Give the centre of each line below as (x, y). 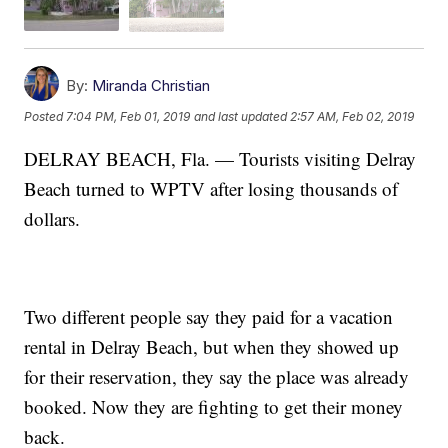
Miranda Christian (151, 85)
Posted (45, 117)
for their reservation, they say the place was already (217, 376)
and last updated (241, 117)
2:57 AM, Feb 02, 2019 (352, 117)
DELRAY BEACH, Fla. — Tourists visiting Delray (220, 158)
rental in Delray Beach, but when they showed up (212, 346)
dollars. (52, 218)
